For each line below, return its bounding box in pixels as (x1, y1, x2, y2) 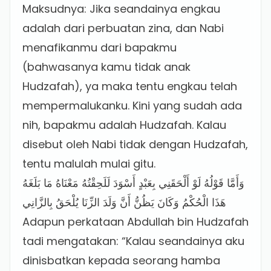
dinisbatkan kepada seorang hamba (22, 253, 220, 268)
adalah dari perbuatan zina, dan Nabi (22, 21, 224, 36)
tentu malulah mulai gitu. (22, 156, 155, 171)
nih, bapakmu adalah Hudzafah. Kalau (22, 117, 226, 132)
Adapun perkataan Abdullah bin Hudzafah (22, 214, 249, 229)
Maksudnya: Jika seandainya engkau (22, 1, 220, 16)
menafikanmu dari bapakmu (22, 40, 177, 55)
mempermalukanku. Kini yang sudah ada (22, 98, 242, 113)
